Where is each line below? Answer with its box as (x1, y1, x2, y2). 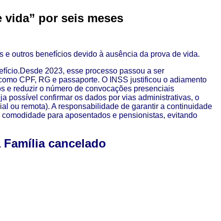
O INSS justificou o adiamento (102, 75, 207, 84)
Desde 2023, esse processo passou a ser (20, 66, 164, 75)
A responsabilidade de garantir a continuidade (51, 102, 212, 110)
